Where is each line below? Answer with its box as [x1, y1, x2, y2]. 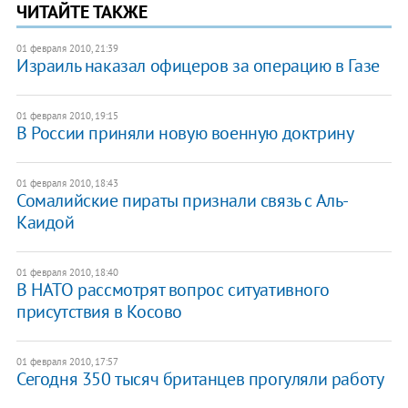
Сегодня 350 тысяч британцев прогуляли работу [15, 366, 384, 391]
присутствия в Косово [15, 299, 182, 323]
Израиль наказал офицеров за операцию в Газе [15, 53, 380, 77]
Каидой [15, 209, 75, 234]
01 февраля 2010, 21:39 [15, 41, 118, 55]
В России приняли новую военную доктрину [15, 120, 354, 145]
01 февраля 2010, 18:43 [15, 176, 118, 189]
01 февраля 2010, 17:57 [15, 354, 118, 368]
